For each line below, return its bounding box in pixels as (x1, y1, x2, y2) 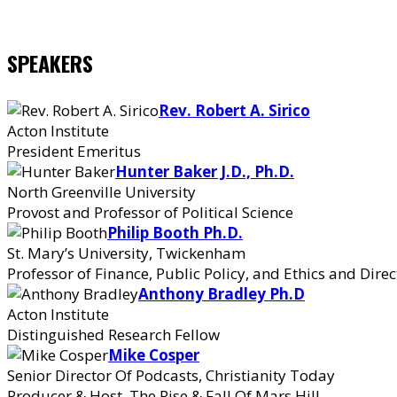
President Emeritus (7, 141, 141, 161)
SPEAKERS (7, 47, 93, 79)
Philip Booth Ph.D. (107, 222, 243, 243)
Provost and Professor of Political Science (7, 202, 293, 222)
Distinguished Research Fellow (7, 324, 220, 345)
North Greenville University (7, 182, 196, 202)
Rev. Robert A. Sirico (159, 100, 310, 121)
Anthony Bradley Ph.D (138, 284, 305, 304)
